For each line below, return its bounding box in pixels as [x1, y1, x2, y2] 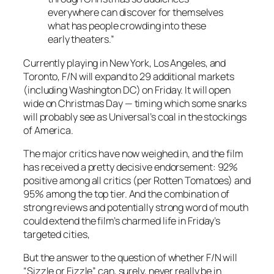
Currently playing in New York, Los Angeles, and [23, 56, 226, 70]
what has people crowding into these [48, 19, 206, 33]
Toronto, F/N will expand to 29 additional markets [23, 69, 235, 83]
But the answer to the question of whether [23, 251, 206, 265]
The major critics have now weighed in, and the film [23, 146, 243, 160]
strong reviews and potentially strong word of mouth [23, 200, 248, 214]
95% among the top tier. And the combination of [23, 187, 230, 201]
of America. [23, 123, 73, 137]
